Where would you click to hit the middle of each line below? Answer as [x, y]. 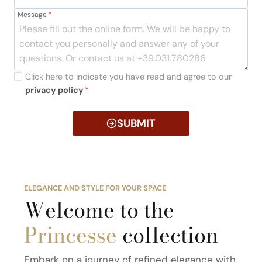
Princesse [73, 235]
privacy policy [55, 90]
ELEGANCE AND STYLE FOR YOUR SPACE [95, 188]
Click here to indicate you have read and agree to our [129, 76]
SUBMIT [136, 124]
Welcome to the [99, 210]
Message [32, 14]
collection [170, 235]
